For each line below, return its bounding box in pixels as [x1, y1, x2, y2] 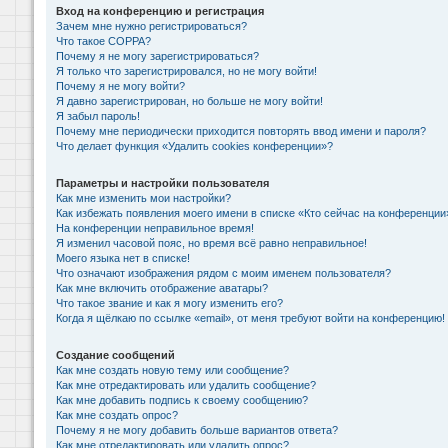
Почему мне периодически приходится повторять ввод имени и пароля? [56, 124, 426, 137]
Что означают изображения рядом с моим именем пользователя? [56, 266, 391, 279]
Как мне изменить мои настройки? [56, 191, 231, 204]
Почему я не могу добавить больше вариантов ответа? [56, 423, 338, 436]
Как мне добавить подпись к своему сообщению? [56, 393, 308, 406]
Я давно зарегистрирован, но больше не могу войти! [56, 94, 323, 107]
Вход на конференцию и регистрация [56, 4, 264, 17]
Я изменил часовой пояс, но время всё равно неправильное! [56, 236, 367, 249]
